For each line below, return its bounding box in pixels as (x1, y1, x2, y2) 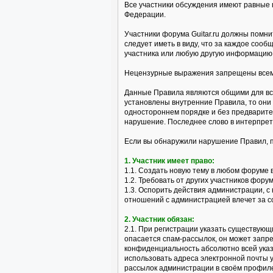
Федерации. (124, 10, 166, 19)
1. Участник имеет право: (124, 157, 214, 165)
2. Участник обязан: (124, 215, 194, 224)
